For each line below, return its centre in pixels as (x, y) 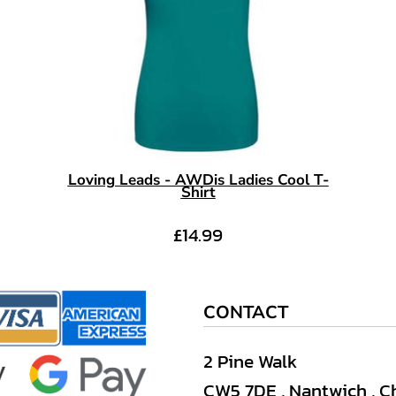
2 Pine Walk (250, 361)
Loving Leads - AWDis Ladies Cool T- (198, 180)
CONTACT (246, 312)
